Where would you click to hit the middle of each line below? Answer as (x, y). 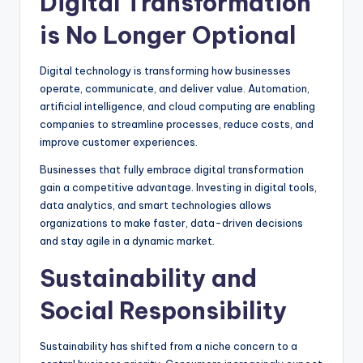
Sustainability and (148, 278)
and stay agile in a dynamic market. (127, 240)
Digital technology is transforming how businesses (165, 70)
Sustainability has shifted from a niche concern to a (169, 346)
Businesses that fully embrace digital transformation (172, 169)
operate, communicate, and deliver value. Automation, (175, 88)
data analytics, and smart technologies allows (156, 205)
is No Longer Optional (168, 35)
